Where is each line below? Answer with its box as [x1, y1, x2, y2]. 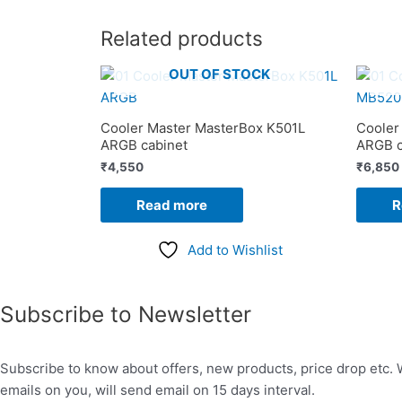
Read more [136, 197, 207, 214]
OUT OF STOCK [169, 66, 270, 83]
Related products [100, 25, 263, 50]
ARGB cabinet [100, 135, 188, 153]
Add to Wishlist [187, 240, 283, 258]
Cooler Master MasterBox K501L [100, 118, 305, 136]
